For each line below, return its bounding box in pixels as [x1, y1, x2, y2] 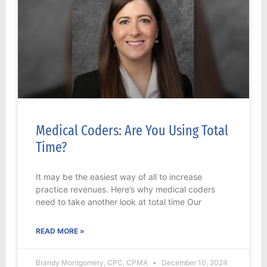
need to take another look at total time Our [36, 197, 201, 207]
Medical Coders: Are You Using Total [36, 122, 228, 139]
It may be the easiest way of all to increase [36, 172, 202, 182]
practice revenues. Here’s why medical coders [36, 184, 215, 195]
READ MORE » [36, 226, 85, 236]
